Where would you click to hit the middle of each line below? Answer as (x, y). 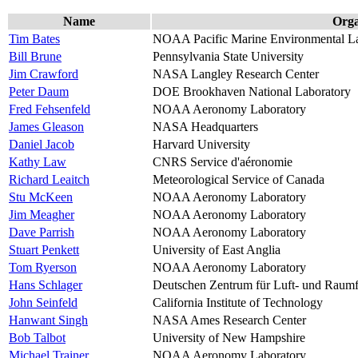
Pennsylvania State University (228, 56)
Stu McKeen (41, 197)
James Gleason (46, 126)
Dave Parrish (42, 232)
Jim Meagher (42, 214)
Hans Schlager (46, 284)
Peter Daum (39, 91)
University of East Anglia (217, 249)
